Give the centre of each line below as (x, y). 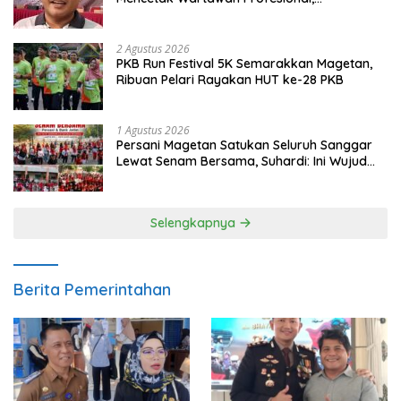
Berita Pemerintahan (92, 290)
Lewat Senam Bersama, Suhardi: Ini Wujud (242, 162)
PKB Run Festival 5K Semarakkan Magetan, (244, 64)
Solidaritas (148, 178)
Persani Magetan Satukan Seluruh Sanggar (244, 145)
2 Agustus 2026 (153, 49)
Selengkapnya (194, 223)
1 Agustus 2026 (153, 131)
